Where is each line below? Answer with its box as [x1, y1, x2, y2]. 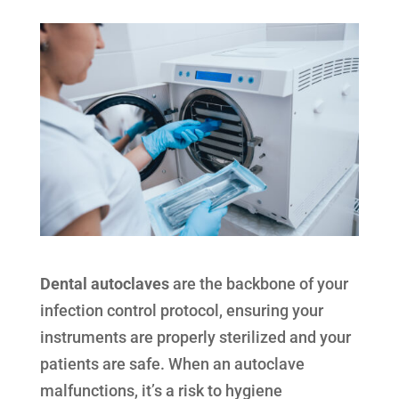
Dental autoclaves [39, 274, 169, 294]
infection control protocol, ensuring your [39, 301, 323, 321]
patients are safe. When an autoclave [39, 354, 305, 374]
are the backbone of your [168, 274, 348, 294]
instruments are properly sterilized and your [39, 328, 351, 347]
